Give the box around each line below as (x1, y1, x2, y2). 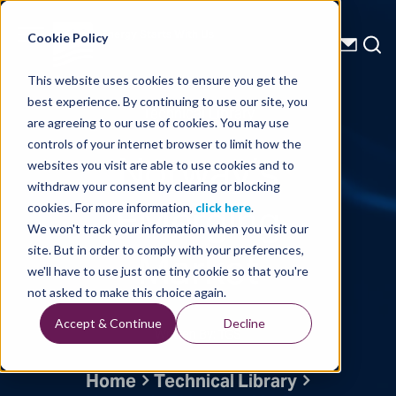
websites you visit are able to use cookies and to (27, 156, 294, 172)
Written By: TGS (155, 322, 241, 349)
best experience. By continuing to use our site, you (27, 93, 308, 109)
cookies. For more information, (27, 199, 195, 215)
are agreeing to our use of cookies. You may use (27, 114, 289, 130)
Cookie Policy (27, 29, 108, 45)
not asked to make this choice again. (27, 284, 226, 300)
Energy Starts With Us (102, 23, 214, 47)
